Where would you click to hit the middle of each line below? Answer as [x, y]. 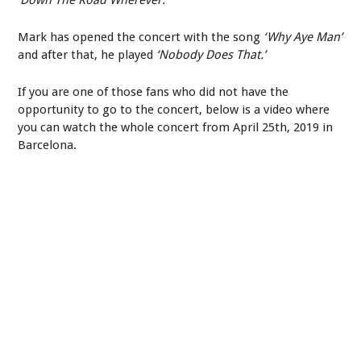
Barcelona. [48, 145]
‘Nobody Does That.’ [212, 54]
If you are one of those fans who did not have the [154, 91]
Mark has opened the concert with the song [141, 37]
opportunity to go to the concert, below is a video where [174, 109]
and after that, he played [87, 54]
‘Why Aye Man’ [303, 37]
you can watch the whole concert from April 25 [147, 127]
